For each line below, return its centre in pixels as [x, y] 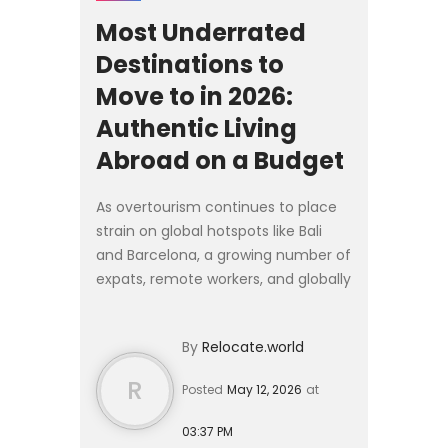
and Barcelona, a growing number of [223, 254]
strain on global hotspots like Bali [209, 230]
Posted [202, 389]
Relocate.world [253, 346]
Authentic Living [196, 128]
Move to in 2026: [194, 96]
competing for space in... [183, 350]
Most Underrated [201, 32]
